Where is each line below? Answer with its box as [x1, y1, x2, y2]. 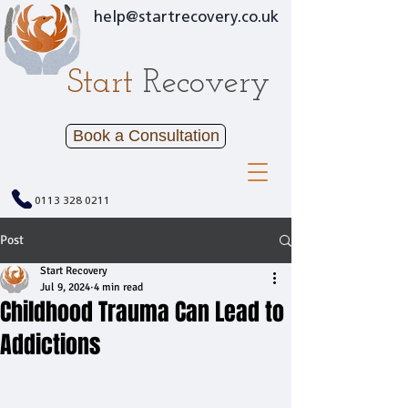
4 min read [94, 280, 143, 294]
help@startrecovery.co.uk [94, 10, 279, 25]
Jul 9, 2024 [40, 280, 90, 294]
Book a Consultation [72, 127, 219, 145]
